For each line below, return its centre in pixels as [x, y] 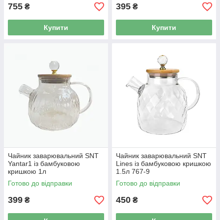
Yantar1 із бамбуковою [44, 164]
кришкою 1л [27, 171]
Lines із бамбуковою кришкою [164, 164]
